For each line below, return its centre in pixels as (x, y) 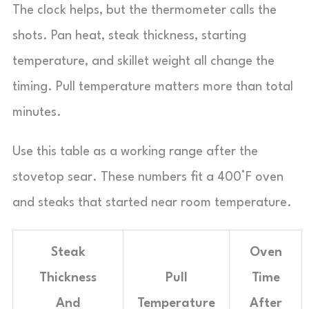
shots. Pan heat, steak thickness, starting (129, 36)
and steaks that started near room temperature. (152, 203)
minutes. (37, 112)
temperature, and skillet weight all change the (143, 61)
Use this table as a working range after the (135, 152)
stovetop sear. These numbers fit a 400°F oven (148, 177)
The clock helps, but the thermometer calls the (144, 10)
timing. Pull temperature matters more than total (153, 87)
